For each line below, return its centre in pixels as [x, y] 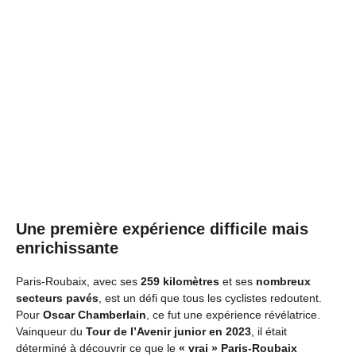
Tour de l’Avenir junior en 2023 [168, 331]
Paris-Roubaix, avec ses [78, 281]
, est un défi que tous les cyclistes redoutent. [210, 298]
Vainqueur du [51, 331]
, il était [269, 331]
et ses [238, 281]
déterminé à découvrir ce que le [97, 348]
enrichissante [67, 248]
